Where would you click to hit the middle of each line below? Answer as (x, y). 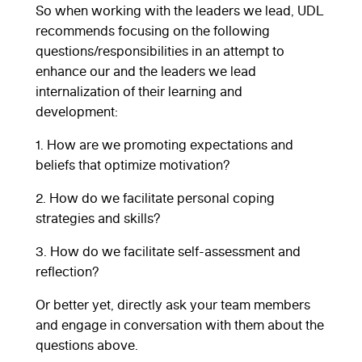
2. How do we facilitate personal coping (155, 198)
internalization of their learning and (139, 91)
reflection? (67, 271)
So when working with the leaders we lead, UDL (180, 10)
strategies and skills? (98, 218)
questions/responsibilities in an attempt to (160, 51)
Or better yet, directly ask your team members (173, 304)
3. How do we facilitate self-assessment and (168, 251)
